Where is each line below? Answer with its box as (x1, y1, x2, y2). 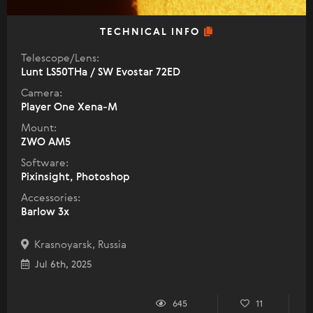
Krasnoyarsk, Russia (29, 240, 126, 251)
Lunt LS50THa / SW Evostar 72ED (21, 67, 180, 78)
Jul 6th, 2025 (29, 260, 92, 270)
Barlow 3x (21, 207, 69, 218)
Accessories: (21, 193, 80, 204)
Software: (21, 158, 68, 169)
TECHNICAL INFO (99, 27, 204, 38)
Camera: (21, 88, 62, 99)
